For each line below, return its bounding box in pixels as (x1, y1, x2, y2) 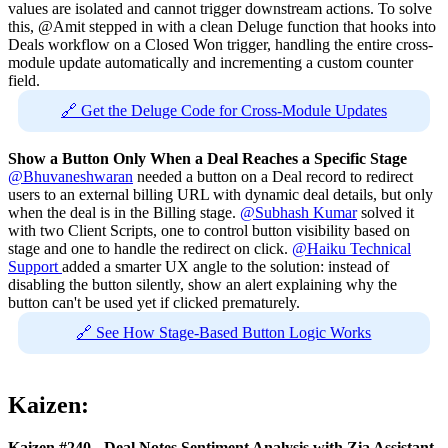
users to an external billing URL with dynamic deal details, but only (8, 186, 433, 204)
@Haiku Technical (292, 240, 411, 258)
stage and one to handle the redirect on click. (8, 240, 292, 258)
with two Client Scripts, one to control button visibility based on (8, 222, 410, 240)
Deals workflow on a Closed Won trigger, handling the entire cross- (8, 36, 433, 54)
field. (8, 72, 40, 90)
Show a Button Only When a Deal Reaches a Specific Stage (8, 150, 407, 168)
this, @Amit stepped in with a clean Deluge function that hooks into (8, 18, 436, 36)
